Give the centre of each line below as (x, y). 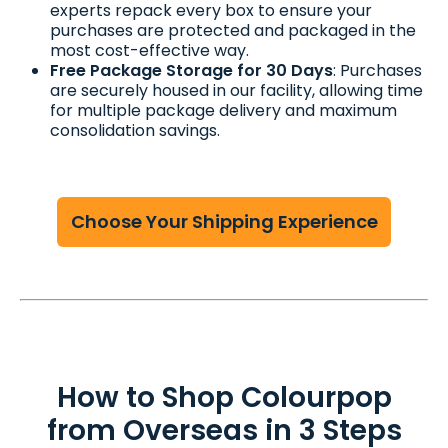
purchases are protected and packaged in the (233, 31)
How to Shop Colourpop (224, 397)
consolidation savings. (135, 131)
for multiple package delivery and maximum (223, 111)
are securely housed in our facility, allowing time (236, 91)
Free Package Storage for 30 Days (191, 71)
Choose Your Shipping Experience (224, 222)
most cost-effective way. (149, 51)
